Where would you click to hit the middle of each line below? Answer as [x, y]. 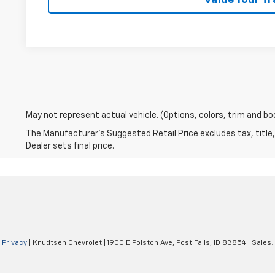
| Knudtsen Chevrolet [64, 243]
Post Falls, [193, 243]
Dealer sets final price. [70, 146]
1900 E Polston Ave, [140, 243]
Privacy [14, 243]
